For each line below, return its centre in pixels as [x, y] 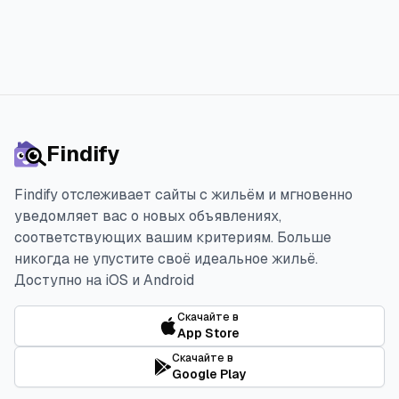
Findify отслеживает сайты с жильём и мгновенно [183, 195]
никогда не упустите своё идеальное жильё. [166, 259]
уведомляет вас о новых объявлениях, [148, 216]
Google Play [208, 375]
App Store [208, 334]
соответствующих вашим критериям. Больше [173, 238]
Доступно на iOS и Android [104, 281]
